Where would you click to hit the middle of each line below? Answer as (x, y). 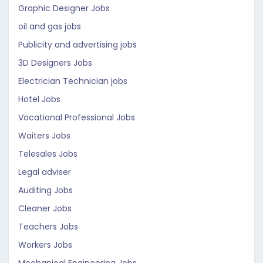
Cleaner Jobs (45, 208)
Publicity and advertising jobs (77, 45)
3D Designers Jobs (55, 63)
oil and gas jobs (50, 26)
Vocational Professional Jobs (77, 117)
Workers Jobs (45, 245)
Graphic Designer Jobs (64, 8)
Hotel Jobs (39, 99)
